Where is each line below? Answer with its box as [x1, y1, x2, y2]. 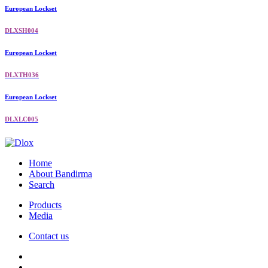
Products [29, 200, 62, 211]
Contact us [29, 231, 69, 242]
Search [29, 179, 54, 190]
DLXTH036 [5, 71, 39, 79]
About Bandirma [29, 169, 92, 179]
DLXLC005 [5, 115, 38, 123]
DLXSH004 [5, 27, 38, 35]
